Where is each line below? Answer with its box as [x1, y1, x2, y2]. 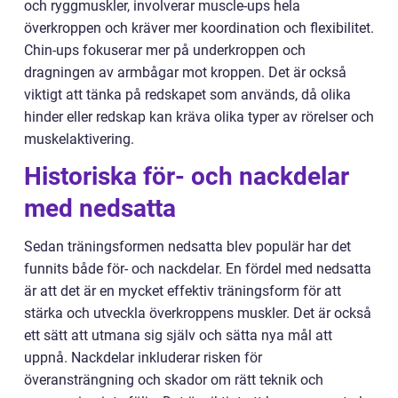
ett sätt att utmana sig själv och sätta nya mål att [24, 327, 332, 345]
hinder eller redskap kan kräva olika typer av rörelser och [24, 108, 374, 126]
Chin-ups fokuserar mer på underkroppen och [24, 42, 306, 60]
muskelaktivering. [24, 131, 134, 148]
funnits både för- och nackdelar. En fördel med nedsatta [24, 260, 371, 278]
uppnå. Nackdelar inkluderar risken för [24, 349, 262, 367]
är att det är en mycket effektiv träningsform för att [24, 283, 341, 300]
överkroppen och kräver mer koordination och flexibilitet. [24, 20, 374, 37]
